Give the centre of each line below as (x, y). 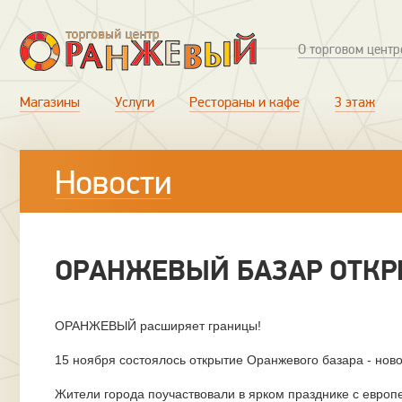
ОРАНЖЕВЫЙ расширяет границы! (158, 326)
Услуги (135, 102)
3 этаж (355, 102)
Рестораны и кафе (245, 102)
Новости (113, 183)
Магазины (50, 102)
